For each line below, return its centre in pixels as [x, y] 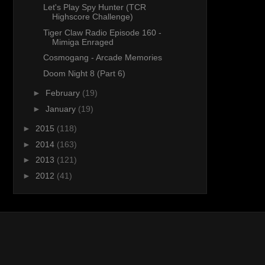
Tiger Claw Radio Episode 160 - [102, 32]
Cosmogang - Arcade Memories [102, 58]
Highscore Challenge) [92, 17]
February [64, 93]
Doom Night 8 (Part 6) [84, 73]
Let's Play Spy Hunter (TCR [94, 7]
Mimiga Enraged [83, 42]
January [62, 109]
